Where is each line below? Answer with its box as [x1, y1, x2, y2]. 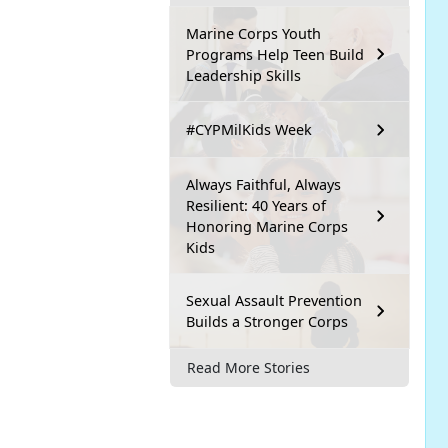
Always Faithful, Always [186, 174, 341, 194]
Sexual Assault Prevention [186, 290, 362, 310]
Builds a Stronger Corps [186, 311, 348, 331]
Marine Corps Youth [186, 23, 321, 43]
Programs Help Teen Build [186, 44, 364, 64]
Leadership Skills [186, 65, 301, 85]
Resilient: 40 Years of [186, 195, 326, 215]
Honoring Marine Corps [186, 216, 348, 236]
